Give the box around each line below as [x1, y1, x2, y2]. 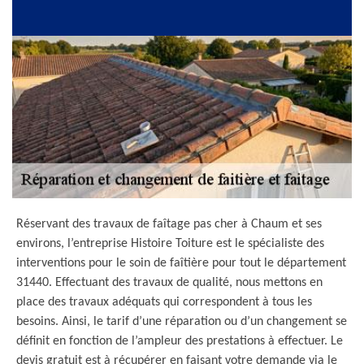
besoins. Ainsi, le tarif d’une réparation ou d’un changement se [16, 315, 347, 328]
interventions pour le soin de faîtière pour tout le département [16, 257, 346, 270]
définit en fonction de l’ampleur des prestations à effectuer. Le [16, 335, 343, 348]
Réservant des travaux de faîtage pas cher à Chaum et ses [16, 218, 322, 231]
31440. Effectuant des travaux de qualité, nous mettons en [16, 276, 323, 289]
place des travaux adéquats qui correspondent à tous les [16, 296, 312, 309]
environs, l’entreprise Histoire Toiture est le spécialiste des [16, 237, 324, 250]
